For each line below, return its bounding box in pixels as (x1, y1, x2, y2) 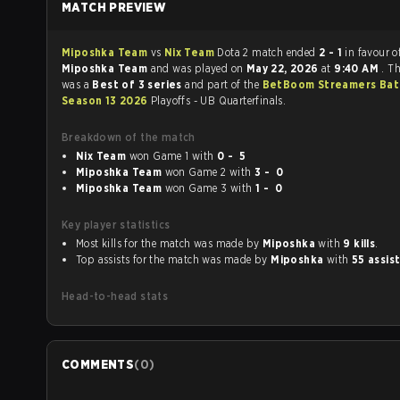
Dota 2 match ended (252, 46, 319, 59)
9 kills (343, 237, 376, 250)
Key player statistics (62, 218, 171, 231)
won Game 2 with (229, 165, 254, 179)
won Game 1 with (191, 149, 217, 162)
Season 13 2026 (62, 94, 151, 107)
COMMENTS (62, 357, 135, 371)
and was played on (150, 62, 246, 75)
